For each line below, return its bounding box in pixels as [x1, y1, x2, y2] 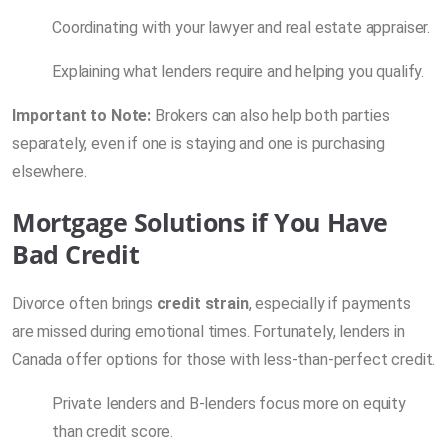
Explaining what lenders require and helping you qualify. [52, 61, 425, 81]
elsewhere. [12, 161, 87, 181]
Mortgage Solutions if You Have [12, 204, 388, 239]
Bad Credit [12, 236, 140, 271]
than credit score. [52, 421, 174, 441]
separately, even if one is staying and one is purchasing [12, 133, 386, 153]
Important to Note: [12, 105, 152, 125]
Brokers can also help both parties [151, 105, 390, 125]
